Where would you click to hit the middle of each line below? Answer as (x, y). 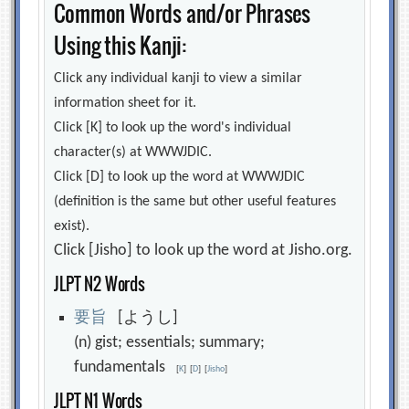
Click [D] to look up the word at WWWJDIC (180, 177)
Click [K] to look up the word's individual (173, 128)
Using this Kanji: (121, 45)
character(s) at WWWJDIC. (133, 152)
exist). (72, 226)
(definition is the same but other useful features (195, 202)
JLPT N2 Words (100, 284)
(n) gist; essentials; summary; (170, 343)
